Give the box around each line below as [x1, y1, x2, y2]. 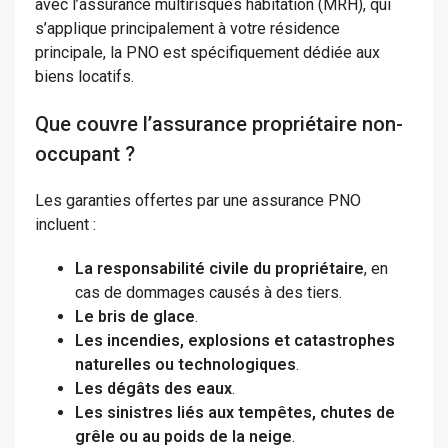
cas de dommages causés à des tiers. [75, 283, 342, 303]
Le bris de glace [75, 307, 195, 327]
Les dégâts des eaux [75, 379, 232, 399]
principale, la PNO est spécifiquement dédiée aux [35, 43, 380, 63]
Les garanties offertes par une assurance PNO [35, 191, 361, 211]
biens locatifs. [35, 67, 134, 87]
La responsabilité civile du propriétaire [75, 259, 364, 279]
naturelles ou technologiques [75, 355, 296, 375]
